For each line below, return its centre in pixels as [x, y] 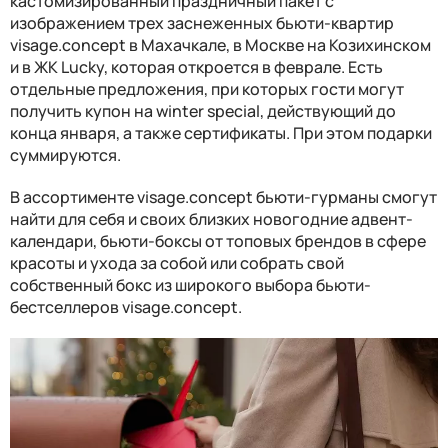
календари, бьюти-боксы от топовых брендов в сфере [218, 240]
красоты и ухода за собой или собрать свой [177, 262]
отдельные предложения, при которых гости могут [207, 88]
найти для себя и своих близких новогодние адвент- [211, 218]
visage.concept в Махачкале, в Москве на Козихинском [220, 44]
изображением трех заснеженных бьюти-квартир [202, 22]
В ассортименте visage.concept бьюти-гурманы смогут [223, 196]
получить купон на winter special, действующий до [203, 110]
